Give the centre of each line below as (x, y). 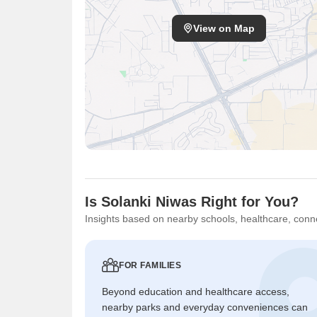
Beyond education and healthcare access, (196, 292)
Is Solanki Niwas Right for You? (192, 202)
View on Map (224, 28)
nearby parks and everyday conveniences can (205, 307)
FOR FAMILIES (150, 265)
